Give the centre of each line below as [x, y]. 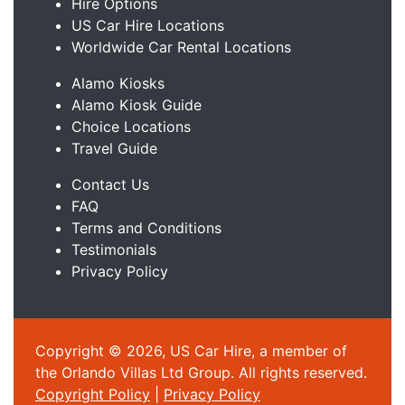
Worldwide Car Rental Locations [181, 47]
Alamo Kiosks [118, 83]
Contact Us [110, 184]
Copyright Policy [93, 394]
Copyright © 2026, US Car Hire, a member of [191, 351]
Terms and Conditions [146, 228]
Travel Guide [114, 148]
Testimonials [114, 250]
